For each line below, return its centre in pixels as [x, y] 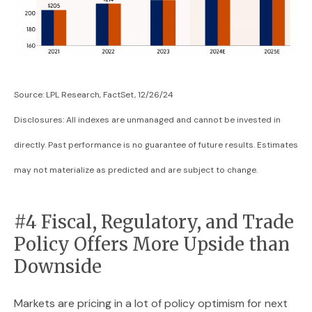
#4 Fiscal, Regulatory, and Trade [154, 222]
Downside [58, 266]
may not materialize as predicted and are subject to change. [136, 170]
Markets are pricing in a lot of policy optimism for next [151, 303]
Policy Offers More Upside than [152, 244]
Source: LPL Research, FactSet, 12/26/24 [94, 94]
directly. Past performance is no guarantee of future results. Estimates [156, 145]
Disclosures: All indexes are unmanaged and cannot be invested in [147, 119]
